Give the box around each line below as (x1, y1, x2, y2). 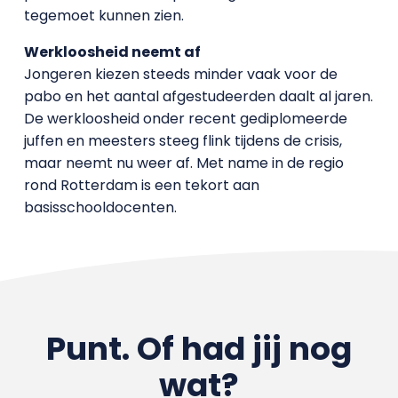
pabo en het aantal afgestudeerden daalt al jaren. (23, 86, 373, 107)
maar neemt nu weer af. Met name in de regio (23, 153, 344, 173)
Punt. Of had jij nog (45, 326, 352, 371)
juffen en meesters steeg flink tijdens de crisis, (23, 131, 342, 151)
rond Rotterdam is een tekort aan (23, 175, 259, 195)
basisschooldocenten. (23, 197, 177, 218)
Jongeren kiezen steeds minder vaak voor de (23, 64, 338, 84)
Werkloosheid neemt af (23, 42, 201, 62)
